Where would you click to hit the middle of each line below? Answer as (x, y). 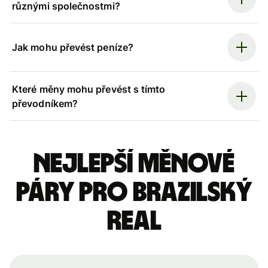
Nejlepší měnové (134, 164)
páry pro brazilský (134, 192)
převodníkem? (45, 103)
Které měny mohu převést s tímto (89, 89)
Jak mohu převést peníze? (73, 48)
